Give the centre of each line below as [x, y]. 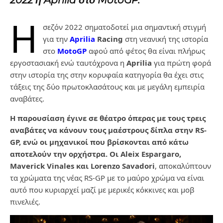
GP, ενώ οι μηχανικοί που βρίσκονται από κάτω [99, 142]
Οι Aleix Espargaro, [145, 154]
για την [56, 39]
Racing [109, 39]
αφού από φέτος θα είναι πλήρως [147, 51]
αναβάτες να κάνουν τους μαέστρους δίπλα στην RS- [108, 130]
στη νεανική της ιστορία [166, 39]
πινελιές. [25, 202]
